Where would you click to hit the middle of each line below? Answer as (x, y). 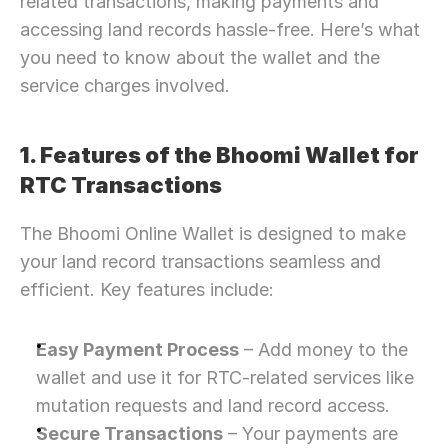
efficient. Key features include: (147, 289)
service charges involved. (125, 85)
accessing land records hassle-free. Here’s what (220, 29)
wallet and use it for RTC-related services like (225, 377)
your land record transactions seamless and (200, 261)
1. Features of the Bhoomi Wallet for (219, 155)
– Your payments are (310, 433)
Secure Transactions (129, 433)
